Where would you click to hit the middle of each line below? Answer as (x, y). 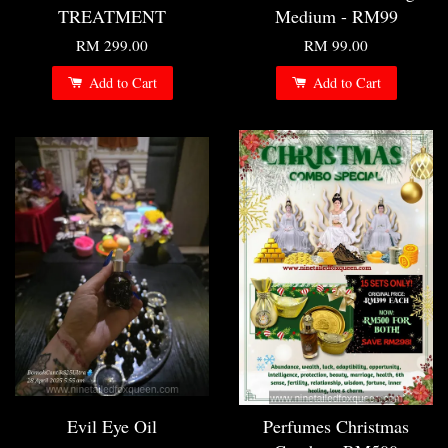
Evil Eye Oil (112, 426)
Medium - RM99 (336, 16)
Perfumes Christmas (336, 426)
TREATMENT (112, 16)
